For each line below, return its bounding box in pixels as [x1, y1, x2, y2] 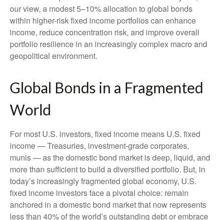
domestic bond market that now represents [59, 199, 206, 210]
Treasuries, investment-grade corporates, [45, 140, 189, 151]
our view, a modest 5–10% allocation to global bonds [10, 3, 192, 14]
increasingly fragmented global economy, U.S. [37, 175, 196, 187]
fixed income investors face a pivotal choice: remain [10, 187, 189, 198]
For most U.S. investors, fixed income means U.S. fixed [10, 128, 200, 139]
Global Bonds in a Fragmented [9, 79, 203, 96]
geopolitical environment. [10, 50, 97, 61]
